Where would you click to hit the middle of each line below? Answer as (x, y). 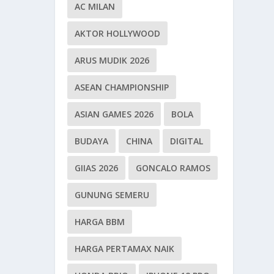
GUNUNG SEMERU (112, 194)
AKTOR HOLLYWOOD (118, 33)
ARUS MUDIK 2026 (112, 60)
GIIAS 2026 (97, 168)
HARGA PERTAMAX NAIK (125, 248)
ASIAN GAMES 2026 (114, 114)
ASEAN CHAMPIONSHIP (122, 87)
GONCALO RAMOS (173, 168)
